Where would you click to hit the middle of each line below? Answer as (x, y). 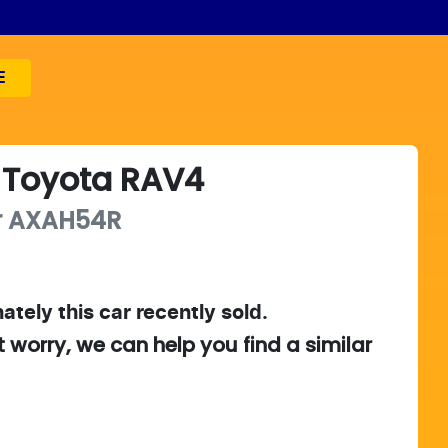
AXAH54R (65, 221)
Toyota (57, 180)
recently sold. (200, 313)
